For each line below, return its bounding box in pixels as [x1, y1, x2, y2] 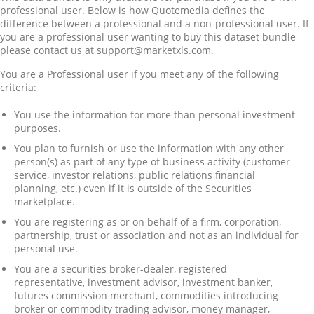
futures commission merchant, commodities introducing [14, 288, 278, 302]
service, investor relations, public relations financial [14, 168, 255, 182]
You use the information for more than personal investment [14, 107, 295, 121]
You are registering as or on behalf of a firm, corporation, [14, 214, 281, 228]
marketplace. [14, 194, 75, 208]
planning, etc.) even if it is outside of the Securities [14, 181, 252, 195]
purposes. [14, 121, 61, 135]
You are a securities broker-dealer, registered [14, 261, 227, 275]
